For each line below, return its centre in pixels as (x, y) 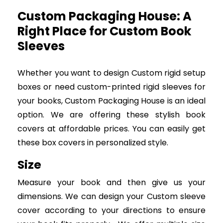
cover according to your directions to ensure (111, 211)
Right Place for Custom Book (104, 31)
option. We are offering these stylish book (111, 115)
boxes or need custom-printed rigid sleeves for (111, 87)
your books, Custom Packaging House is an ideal (111, 101)
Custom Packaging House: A (105, 16)
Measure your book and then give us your (111, 183)
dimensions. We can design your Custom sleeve (111, 197)
